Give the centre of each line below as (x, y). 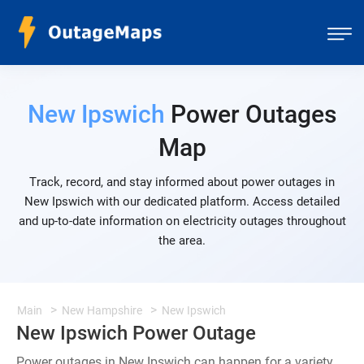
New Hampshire (102, 310)
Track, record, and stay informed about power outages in (182, 182)
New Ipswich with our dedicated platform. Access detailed (182, 201)
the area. (182, 240)
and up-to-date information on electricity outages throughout (182, 221)
